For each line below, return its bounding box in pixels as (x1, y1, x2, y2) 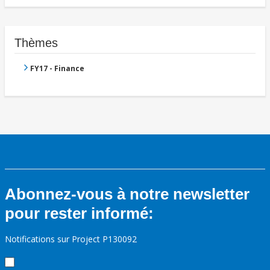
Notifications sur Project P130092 (5, 233, 137, 245)
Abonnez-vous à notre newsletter (5, 185, 250, 204)
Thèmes (14, 36, 58, 50)
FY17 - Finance (30, 63, 84, 74)
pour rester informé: (5, 204, 154, 223)
